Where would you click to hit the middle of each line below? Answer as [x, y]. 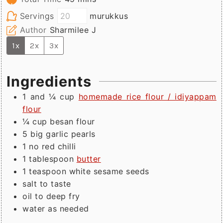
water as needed [56, 208]
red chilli [59, 146]
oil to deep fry [51, 196]
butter [89, 159]
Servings [37, 16]
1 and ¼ [39, 96]
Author [33, 30]
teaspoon [48, 171]
